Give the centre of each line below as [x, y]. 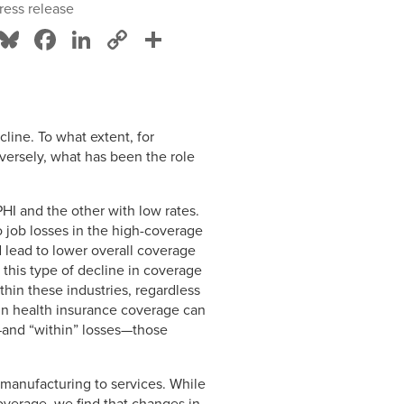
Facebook [122, 40]
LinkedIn [149, 40]
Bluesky [73, 40]
